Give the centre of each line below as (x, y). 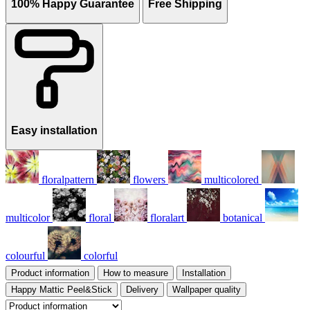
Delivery (142, 289)
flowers (149, 179)
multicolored (231, 179)
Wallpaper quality (207, 289)
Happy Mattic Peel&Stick (62, 289)
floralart (167, 217)
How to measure (136, 273)
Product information (50, 273)
